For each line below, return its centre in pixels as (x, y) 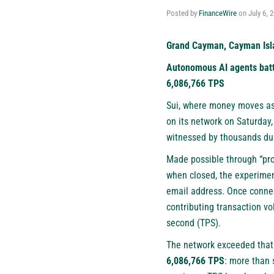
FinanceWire (218, 13)
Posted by (183, 13)
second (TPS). (194, 223)
